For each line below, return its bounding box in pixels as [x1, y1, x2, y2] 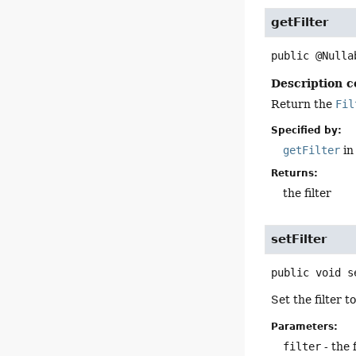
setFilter [271, 232, 327, 247]
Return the [271, 98, 336, 110]
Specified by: [271, 125, 342, 137]
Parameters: [271, 320, 339, 332]
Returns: [271, 168, 319, 180]
